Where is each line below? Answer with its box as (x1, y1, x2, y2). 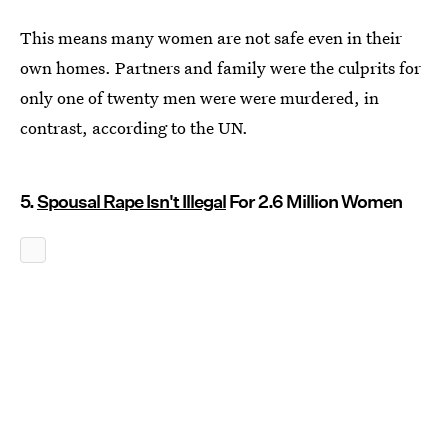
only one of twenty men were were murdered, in (20, 86, 379, 109)
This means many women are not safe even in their (20, 26, 402, 49)
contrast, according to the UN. (20, 116, 248, 139)
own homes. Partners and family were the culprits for (20, 56, 421, 79)
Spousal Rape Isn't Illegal (37, 191, 226, 212)
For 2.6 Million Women (226, 191, 402, 212)
